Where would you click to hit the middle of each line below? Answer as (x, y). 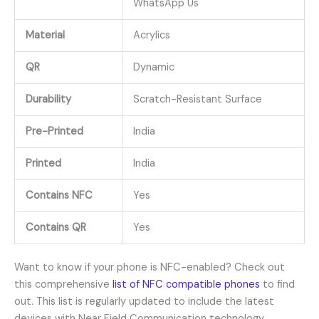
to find (277, 285)
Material (45, 35)
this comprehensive (63, 285)
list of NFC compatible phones (186, 285)
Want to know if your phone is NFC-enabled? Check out (150, 268)
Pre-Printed (54, 131)
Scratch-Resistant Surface (197, 99)
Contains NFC (59, 195)
